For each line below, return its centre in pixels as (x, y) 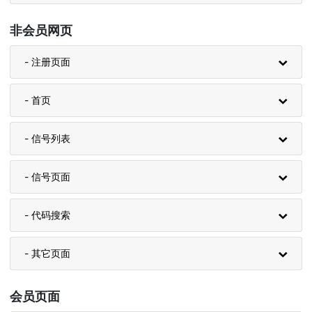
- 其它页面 (47, 253)
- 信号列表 (47, 138)
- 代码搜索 (47, 215)
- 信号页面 (47, 177)
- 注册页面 (47, 62)
